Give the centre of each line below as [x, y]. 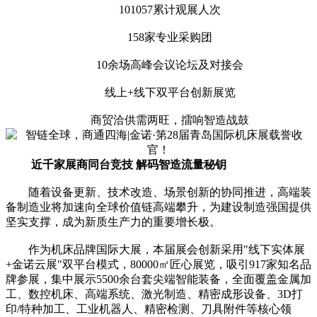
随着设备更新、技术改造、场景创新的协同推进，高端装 [158, 192]
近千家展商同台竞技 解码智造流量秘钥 [129, 165]
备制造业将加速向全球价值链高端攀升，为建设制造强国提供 [158, 207]
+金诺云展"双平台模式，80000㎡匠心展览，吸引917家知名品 [158, 265]
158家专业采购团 [158, 38]
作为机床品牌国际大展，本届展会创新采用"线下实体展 [155, 250]
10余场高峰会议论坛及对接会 [158, 65]
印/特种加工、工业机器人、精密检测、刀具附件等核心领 [149, 309]
